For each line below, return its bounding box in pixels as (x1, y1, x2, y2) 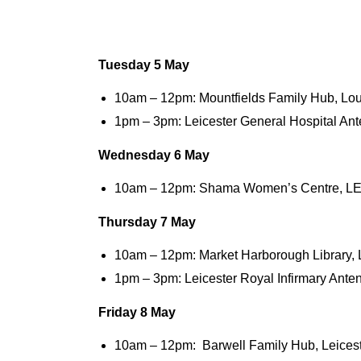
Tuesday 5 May (98, 58, 189, 73)
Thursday (98, 215, 157, 230)
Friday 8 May (98, 305, 176, 320)
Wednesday (98, 148, 171, 163)
